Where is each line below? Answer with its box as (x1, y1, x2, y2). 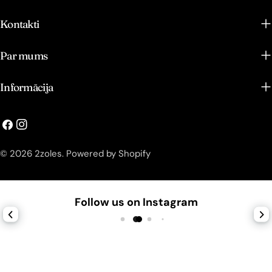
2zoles (35, 148, 62, 160)
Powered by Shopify (66, 148, 151, 160)
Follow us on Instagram (74, 195, 198, 209)
